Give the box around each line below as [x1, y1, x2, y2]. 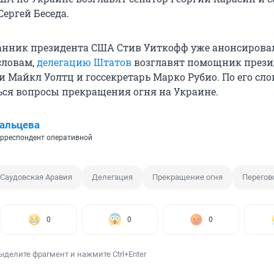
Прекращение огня [152, 172, 223, 182]
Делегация [92, 172, 133, 182]
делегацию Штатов [37, 56, 131, 69]
